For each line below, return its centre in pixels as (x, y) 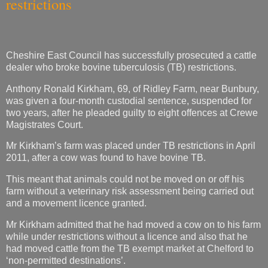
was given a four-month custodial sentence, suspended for (129, 100)
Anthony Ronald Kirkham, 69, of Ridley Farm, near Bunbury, (133, 89)
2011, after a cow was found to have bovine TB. (106, 158)
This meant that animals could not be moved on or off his (125, 179)
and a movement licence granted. (76, 203)
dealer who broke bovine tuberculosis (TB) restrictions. (121, 67)
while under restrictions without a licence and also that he (127, 237)
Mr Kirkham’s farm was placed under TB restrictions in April (131, 146)
